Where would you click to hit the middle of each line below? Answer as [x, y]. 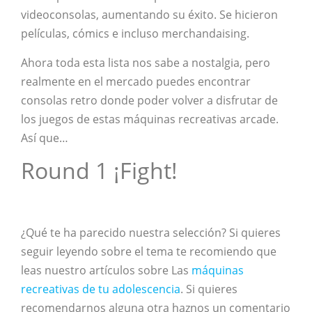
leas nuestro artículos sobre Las [106, 271]
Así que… [45, 138]
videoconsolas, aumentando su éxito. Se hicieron [149, 15]
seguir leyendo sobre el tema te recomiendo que [149, 252]
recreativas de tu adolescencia [101, 289]
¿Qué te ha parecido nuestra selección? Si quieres [151, 233]
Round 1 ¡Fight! [99, 170]
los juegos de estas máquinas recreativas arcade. [150, 119]
